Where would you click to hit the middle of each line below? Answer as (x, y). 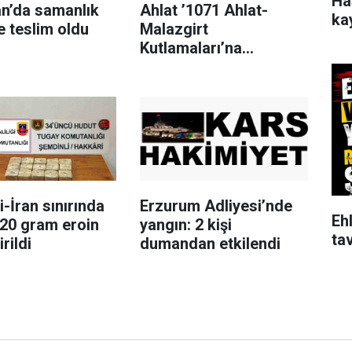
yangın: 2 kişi (185, 224)
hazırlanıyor (182, 66)
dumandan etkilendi (210, 243)
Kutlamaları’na (191, 48)
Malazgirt (174, 29)
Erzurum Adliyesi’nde (216, 205)
